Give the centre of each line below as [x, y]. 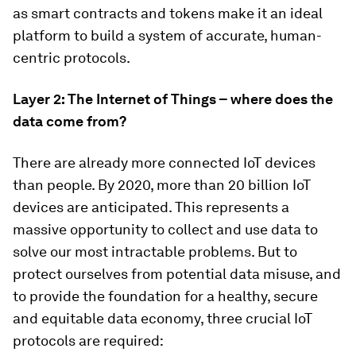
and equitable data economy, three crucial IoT [163, 318]
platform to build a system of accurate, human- [167, 35]
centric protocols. [72, 58]
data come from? [70, 121]
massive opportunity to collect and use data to [165, 229]
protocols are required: [88, 341]
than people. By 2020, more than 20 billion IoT [162, 185]
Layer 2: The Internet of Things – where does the [173, 99]
